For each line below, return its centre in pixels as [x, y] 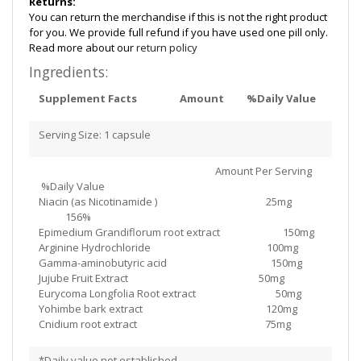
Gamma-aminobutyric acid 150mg [170, 262]
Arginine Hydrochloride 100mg [168, 247]
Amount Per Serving [178, 170]
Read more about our [83, 47]
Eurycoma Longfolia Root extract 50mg [170, 293]
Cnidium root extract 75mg [166, 324]
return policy [167, 47]
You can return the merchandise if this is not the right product [178, 17]
